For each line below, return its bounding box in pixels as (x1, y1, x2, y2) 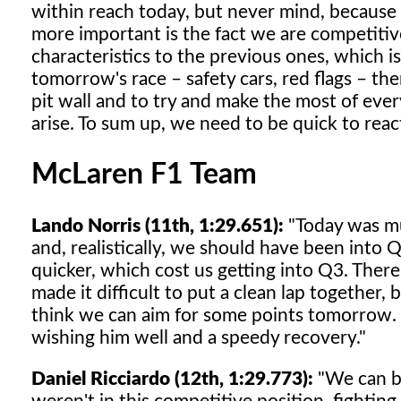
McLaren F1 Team (31, 161, 257, 190)
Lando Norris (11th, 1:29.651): (31, 217, 284, 236)
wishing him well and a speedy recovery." (31, 328, 366, 348)
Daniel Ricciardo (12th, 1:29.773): (31, 370, 313, 389)
